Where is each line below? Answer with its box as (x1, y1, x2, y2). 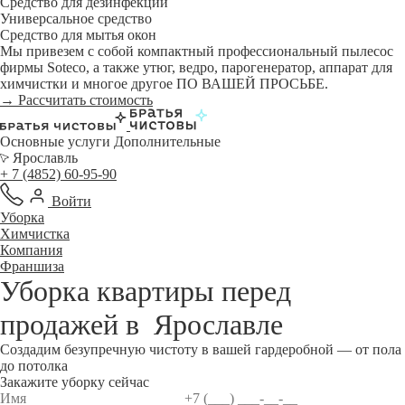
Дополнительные (114, 134, 221, 149)
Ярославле (154, 308, 283, 341)
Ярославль (9, 150, 78, 165)
